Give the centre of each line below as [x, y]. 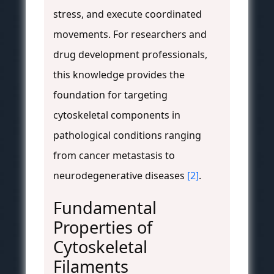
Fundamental [105, 208]
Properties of [103, 228]
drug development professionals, [130, 55]
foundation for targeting [110, 95]
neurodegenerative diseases [120, 176]
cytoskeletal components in [117, 115]
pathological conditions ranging [127, 135]
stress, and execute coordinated [128, 14]
